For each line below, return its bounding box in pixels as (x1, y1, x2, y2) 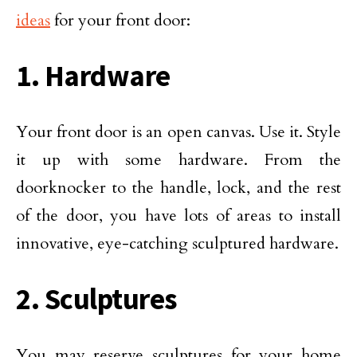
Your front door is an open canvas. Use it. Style (16, 121, 341, 143)
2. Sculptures (16, 280, 178, 317)
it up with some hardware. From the (16, 149, 341, 171)
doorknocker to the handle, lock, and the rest (16, 177, 341, 198)
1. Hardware (16, 57, 171, 94)
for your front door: (50, 10, 190, 31)
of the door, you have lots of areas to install (16, 205, 341, 226)
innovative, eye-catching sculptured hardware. (16, 233, 339, 254)
